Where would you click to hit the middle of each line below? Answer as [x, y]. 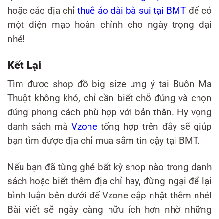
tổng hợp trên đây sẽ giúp [154, 127]
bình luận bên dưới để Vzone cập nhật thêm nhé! [109, 195]
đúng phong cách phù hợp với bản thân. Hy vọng [109, 113]
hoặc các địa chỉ [43, 11]
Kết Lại [24, 65]
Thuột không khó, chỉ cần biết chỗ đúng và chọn [109, 99]
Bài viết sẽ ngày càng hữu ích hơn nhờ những [109, 209]
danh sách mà [39, 127]
